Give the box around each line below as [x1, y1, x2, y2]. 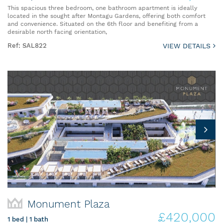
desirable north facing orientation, [7, 28, 107, 35]
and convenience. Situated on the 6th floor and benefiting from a [7, 20, 198, 27]
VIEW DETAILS [163, 41, 213, 50]
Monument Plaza [27, 198, 110, 211]
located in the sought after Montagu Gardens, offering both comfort [7, 12, 206, 19]
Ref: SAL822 [7, 41, 47, 49]
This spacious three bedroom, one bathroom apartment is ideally [7, 4, 197, 11]
